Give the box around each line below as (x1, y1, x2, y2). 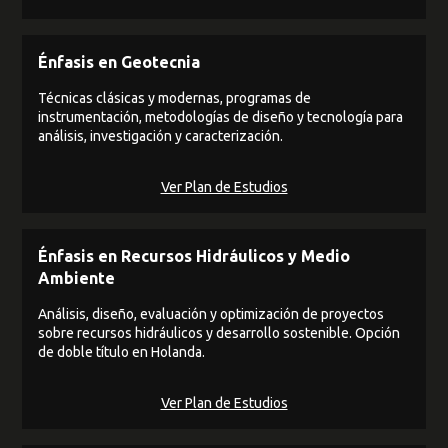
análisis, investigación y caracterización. (38, 127, 284, 144)
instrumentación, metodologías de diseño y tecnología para (38, 108, 404, 125)
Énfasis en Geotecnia (38, 52, 201, 71)
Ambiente (38, 268, 116, 287)
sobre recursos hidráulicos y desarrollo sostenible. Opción (38, 324, 401, 341)
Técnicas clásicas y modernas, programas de (38, 89, 312, 106)
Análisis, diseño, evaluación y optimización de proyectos (38, 305, 385, 322)
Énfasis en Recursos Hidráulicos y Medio (38, 246, 351, 265)
